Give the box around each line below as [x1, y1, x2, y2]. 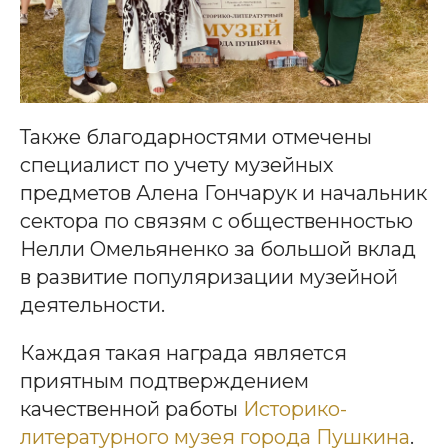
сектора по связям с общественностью [20, 209, 413, 234]
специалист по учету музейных [20, 153, 334, 178]
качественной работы [20, 397, 243, 422]
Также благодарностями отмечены [20, 125, 372, 150]
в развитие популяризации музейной [20, 265, 398, 290]
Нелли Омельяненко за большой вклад [20, 237, 416, 262]
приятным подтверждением [20, 369, 309, 394]
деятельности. [20, 293, 165, 318]
